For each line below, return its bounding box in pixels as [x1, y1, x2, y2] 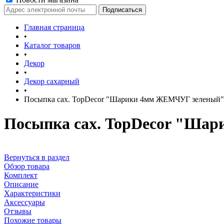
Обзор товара [4, 161, 49, 170]
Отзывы [4, 206, 31, 215]
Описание [4, 179, 38, 188]
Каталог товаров [24, 41, 80, 49]
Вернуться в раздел [4, 152, 69, 161]
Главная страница [24, 23, 84, 31]
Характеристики [4, 188, 60, 197]
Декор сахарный [24, 77, 79, 85]
